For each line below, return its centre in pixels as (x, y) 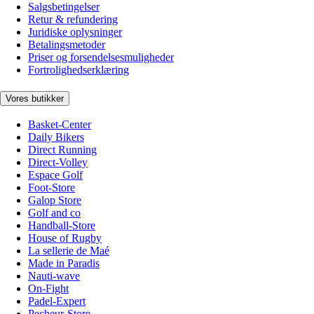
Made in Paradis (64, 264)
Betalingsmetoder (67, 44)
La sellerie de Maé (69, 251)
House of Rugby (65, 238)
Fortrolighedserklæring (78, 69)
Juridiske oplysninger (75, 32)
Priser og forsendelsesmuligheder (101, 57)
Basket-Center (60, 125)
